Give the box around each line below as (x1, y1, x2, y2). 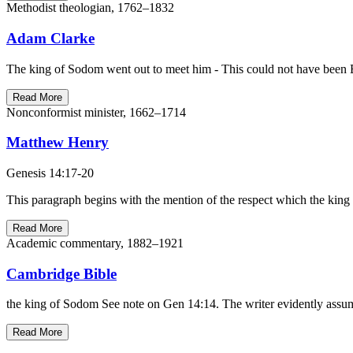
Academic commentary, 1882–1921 (6, 236, 184, 250)
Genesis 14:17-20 (6, 166, 94, 180)
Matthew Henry (6, 134, 109, 151)
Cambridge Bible (6, 265, 117, 282)
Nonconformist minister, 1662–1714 (6, 105, 186, 119)
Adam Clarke (6, 29, 95, 46)
